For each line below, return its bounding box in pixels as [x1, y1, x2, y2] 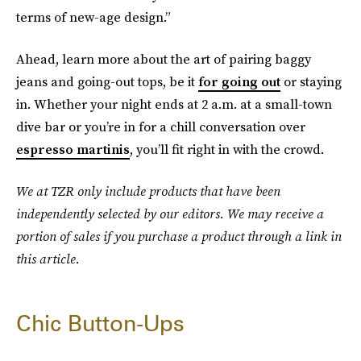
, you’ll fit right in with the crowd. [130, 140, 324, 158]
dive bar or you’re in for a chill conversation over [16, 118, 305, 135]
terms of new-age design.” [16, 8, 171, 26]
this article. [16, 250, 80, 268]
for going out [198, 73, 280, 90]
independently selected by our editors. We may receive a [16, 205, 324, 222]
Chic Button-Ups [16, 309, 185, 337]
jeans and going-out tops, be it [16, 73, 198, 90]
